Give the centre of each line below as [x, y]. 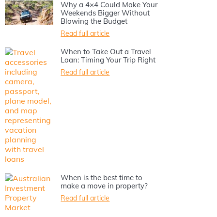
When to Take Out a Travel [106, 52]
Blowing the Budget [94, 21]
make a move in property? [104, 186]
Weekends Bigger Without [105, 13]
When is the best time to [102, 178]
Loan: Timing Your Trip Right [108, 60]
